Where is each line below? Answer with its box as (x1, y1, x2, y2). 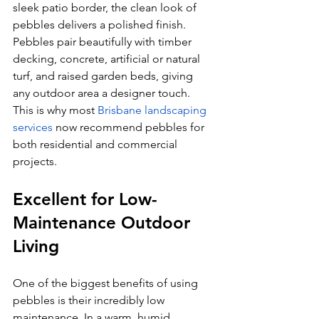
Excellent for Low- (13, 188, 157, 209)
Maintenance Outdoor (13, 211, 195, 233)
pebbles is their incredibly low (13, 293, 167, 307)
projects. (13, 154, 57, 168)
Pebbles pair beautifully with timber (13, 34, 194, 48)
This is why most (13, 103, 98, 117)
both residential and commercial (13, 137, 180, 151)
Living (13, 235, 59, 256)
